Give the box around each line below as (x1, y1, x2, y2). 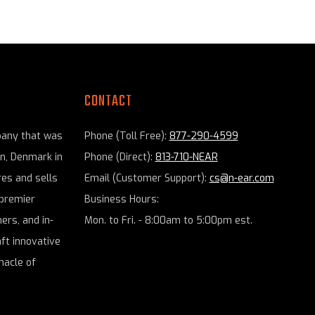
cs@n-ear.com (209, 172, 274, 186)
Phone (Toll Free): (84, 129, 169, 143)
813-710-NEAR (155, 150, 218, 165)
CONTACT (84, 89, 132, 114)
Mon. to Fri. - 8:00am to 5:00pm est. (84, 214, 252, 228)
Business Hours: (84, 193, 159, 207)
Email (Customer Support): (84, 172, 210, 186)
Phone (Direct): (84, 150, 155, 165)
